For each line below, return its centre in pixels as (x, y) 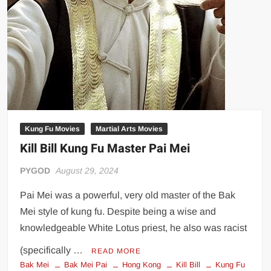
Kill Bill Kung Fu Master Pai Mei (105, 148)
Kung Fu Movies (53, 129)
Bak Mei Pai (86, 264)
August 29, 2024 (87, 170)
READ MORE (116, 251)
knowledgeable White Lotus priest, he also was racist (134, 227)
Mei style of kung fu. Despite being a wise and (118, 211)
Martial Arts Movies (129, 129)
